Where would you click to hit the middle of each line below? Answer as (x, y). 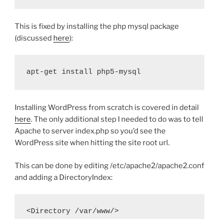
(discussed (34, 38)
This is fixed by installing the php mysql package (97, 26)
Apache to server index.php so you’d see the (90, 131)
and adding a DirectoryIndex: (64, 177)
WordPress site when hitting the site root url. (92, 143)
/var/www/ (92, 212)
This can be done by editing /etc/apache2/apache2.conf (109, 165)
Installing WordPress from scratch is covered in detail (107, 108)
